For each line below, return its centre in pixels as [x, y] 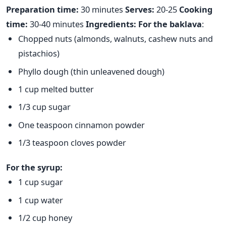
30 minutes [102, 10]
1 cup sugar [41, 182]
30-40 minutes [57, 24]
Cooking [196, 10]
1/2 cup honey [45, 217]
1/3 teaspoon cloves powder [73, 143]
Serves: [141, 10]
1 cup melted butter [57, 89]
